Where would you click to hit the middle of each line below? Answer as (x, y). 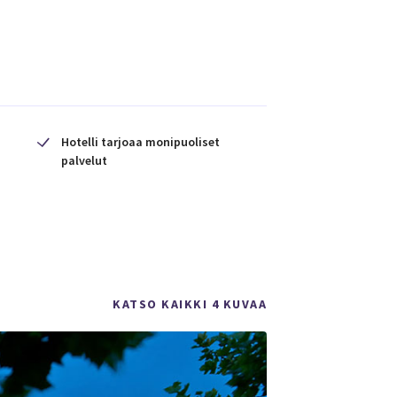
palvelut (84, 160)
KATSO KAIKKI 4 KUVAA (190, 304)
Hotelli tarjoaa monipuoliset (140, 142)
